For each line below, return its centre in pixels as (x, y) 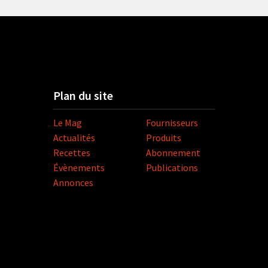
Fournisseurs (172, 123)
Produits (164, 138)
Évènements (79, 168)
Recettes (72, 153)
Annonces (73, 183)
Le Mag (68, 123)
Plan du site (83, 96)
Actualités (74, 138)
